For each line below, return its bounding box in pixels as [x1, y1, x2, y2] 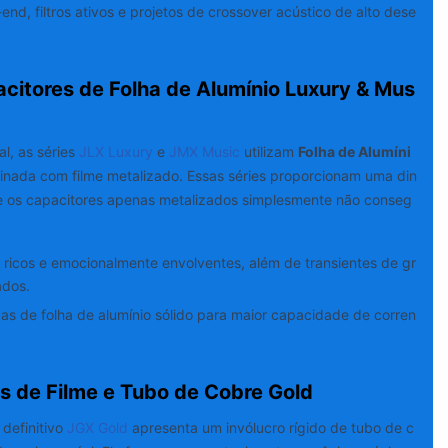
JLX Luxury [78, 143, 153, 161]
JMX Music [168, 143, 240, 161]
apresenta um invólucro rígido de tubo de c [127, 419, 414, 437]
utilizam [239, 143, 298, 161]
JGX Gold [62, 419, 128, 437]
